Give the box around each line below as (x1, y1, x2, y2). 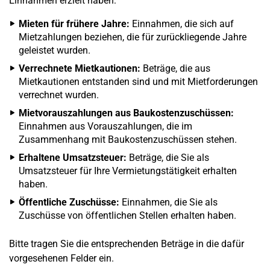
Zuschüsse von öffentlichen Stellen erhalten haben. (19, 210, 236, 221)
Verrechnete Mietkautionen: (19, 63, 140, 74)
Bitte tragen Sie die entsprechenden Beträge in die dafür (9, 238, 244, 250)
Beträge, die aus (140, 63, 210, 74)
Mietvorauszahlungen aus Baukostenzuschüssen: (19, 107, 234, 119)
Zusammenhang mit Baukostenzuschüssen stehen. (19, 134, 237, 145)
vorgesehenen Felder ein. (9, 253, 114, 264)
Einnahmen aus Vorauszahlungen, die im (19, 121, 192, 132)
